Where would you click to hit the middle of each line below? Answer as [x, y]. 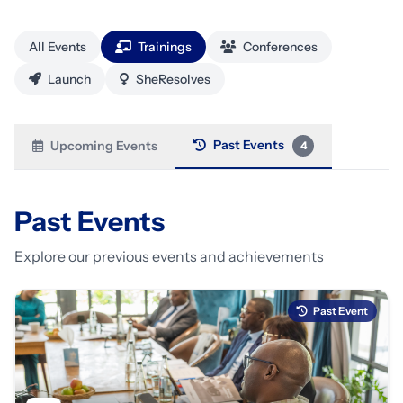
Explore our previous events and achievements [169, 256]
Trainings [163, 47]
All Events [58, 47]
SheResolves [172, 79]
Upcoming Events [104, 146]
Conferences [279, 47]
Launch [68, 79]
